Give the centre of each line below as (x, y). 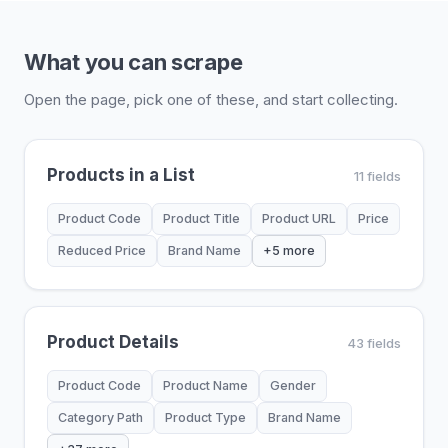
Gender (293, 385)
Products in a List (121, 175)
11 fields (377, 176)
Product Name (205, 385)
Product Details (113, 342)
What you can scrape (133, 62)
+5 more (289, 250)
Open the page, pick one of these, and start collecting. (211, 99)
